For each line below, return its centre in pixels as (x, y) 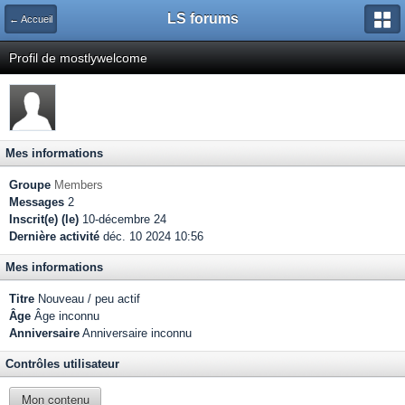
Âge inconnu (65, 316)
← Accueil (31, 19)
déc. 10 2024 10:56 (151, 236)
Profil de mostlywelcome (78, 58)
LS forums (202, 19)
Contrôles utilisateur (62, 364)
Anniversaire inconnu (136, 333)
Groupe (30, 185)
